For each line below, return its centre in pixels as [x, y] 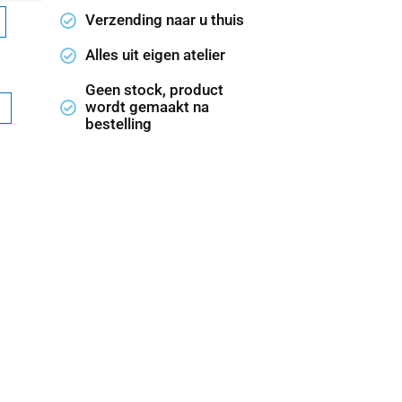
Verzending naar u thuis [164, 20]
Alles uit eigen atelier [155, 55]
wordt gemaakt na [147, 107]
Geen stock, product [154, 90]
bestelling [118, 124]
